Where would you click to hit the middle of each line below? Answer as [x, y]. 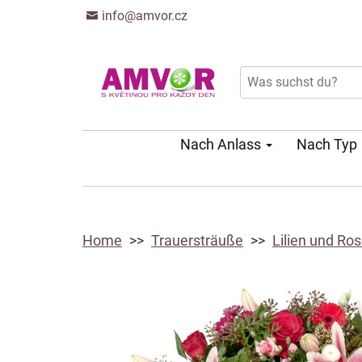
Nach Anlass [222, 144]
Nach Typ [328, 144]
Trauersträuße [197, 240]
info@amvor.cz [143, 16]
